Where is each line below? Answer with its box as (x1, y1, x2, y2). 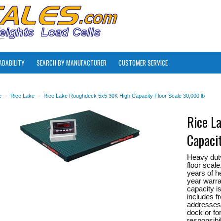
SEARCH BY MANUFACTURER (37, 58, 107, 68)
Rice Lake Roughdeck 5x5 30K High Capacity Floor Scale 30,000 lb (43, 93, 205, 99)
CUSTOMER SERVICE (118, 58, 168, 68)
